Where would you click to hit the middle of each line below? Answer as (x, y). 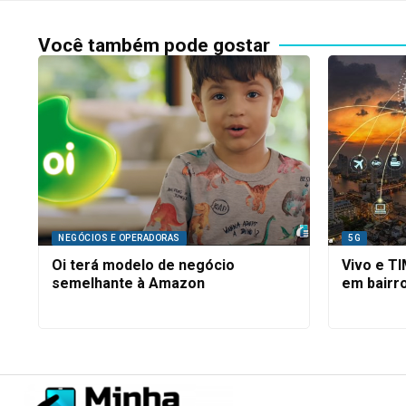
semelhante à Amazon (128, 283)
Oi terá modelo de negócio (143, 265)
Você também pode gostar (154, 45)
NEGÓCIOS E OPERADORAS (119, 237)
